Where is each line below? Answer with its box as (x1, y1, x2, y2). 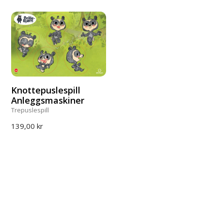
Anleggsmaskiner (11, 94, 85, 106)
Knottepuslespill (11, 84, 81, 96)
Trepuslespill (11, 106, 49, 114)
